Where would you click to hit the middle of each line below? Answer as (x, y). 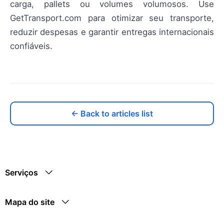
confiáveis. (31, 46)
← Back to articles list (112, 113)
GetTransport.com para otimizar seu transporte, (112, 18)
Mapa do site (30, 202)
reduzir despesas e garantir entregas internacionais (112, 32)
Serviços (21, 172)
